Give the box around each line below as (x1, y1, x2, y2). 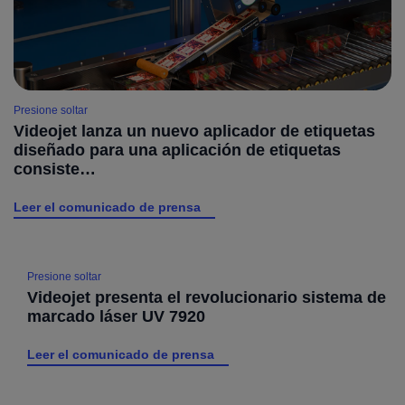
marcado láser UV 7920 (27, 306, 205, 325)
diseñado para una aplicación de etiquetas (14, 140, 341, 159)
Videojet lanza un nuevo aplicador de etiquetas (14, 121, 375, 140)
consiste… (14, 159, 96, 178)
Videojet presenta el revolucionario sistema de (27, 287, 386, 306)
